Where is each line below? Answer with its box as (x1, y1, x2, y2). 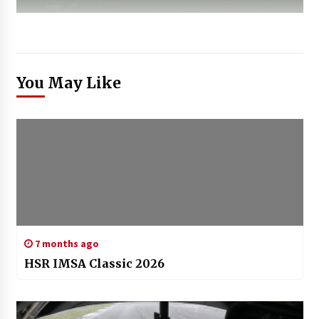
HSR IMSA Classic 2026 (23, 256, 164, 271)
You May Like (16, 73, 121, 93)
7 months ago (32, 236, 99, 250)
